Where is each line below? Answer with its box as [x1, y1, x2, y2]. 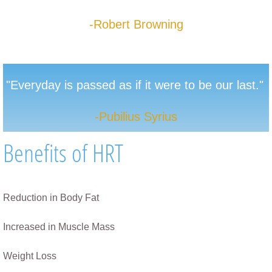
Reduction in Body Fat [3, 192, 99, 203]
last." [237, 78, 263, 92]
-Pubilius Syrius [95, 110, 177, 123]
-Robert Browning [89, 18, 183, 31]
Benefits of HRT [3, 136, 123, 169]
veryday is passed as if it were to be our [18, 78, 237, 92]
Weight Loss [3, 251, 197, 261]
